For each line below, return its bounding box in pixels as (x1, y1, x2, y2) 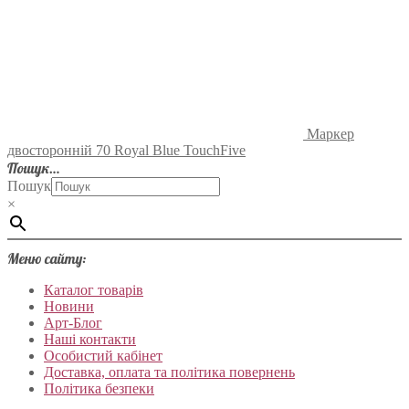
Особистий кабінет (44, 348, 163, 364)
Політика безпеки (44, 381, 154, 397)
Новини (44, 299, 94, 315)
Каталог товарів (44, 282, 143, 299)
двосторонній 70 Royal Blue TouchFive (7, 142, 246, 159)
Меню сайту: (7, 249, 86, 268)
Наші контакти (44, 331, 136, 348)
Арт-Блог (44, 315, 102, 331)
